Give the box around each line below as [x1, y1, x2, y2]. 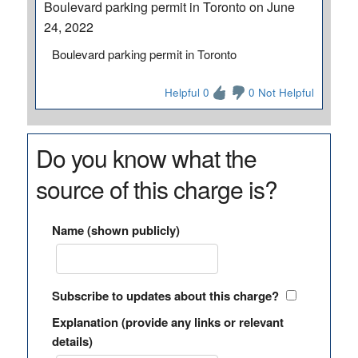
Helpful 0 [165, 85, 210, 100]
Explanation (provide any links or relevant [51, 313, 284, 331]
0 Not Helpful [249, 85, 315, 100]
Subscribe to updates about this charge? [51, 287, 279, 304]
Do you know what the [35, 141, 257, 175]
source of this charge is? [35, 172, 277, 206]
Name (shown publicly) [51, 221, 180, 239]
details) [51, 332, 93, 350]
